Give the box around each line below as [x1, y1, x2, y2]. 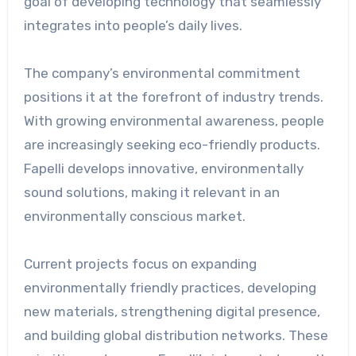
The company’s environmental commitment [23, 65, 300, 82]
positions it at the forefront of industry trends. [23, 89, 323, 106]
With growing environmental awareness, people [23, 113, 324, 130]
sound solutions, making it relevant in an [23, 184, 280, 201]
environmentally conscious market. [23, 208, 246, 225]
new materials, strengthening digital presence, [23, 304, 320, 320]
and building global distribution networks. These [23, 327, 328, 344]
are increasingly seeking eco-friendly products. [23, 137, 320, 153]
